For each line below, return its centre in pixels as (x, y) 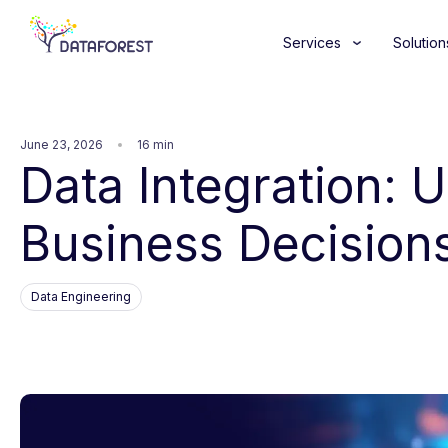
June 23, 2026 (61, 144)
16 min (155, 144)
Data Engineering (81, 296)
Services (311, 42)
